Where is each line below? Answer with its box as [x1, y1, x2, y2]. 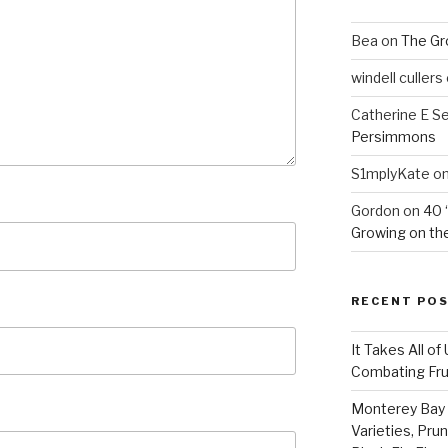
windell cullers [350, 69, 443, 87]
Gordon [350, 202, 400, 220]
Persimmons [350, 128, 436, 146]
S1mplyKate [350, 165, 430, 183]
